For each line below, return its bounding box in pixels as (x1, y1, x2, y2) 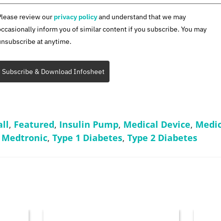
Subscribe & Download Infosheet (2, 67, 105, 76)
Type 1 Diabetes (52, 131, 122, 144)
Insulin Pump (59, 118, 118, 130)
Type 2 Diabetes (127, 131, 197, 144)
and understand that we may (97, 12, 186, 21)
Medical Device (123, 118, 190, 130)
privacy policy (54, 12, 97, 21)
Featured (13, 118, 54, 130)
